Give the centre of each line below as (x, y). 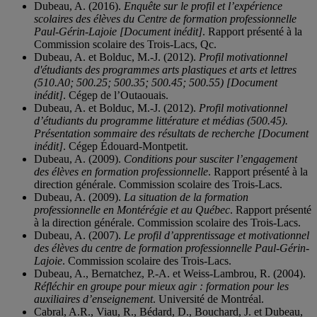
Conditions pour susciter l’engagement (211, 159)
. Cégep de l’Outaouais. (116, 96)
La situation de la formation (186, 197)
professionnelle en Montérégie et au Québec (132, 210)
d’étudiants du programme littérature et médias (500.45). (161, 121)
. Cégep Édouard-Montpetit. (126, 146)
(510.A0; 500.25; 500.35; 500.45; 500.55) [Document (156, 83)
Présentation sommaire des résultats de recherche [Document (171, 134)
